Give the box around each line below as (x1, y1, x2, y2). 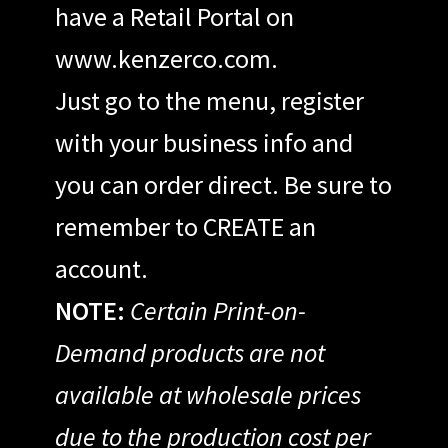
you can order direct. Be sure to (54, 168, 392, 202)
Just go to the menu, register (54, 84, 364, 118)
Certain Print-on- (129, 294, 306, 328)
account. (54, 252, 148, 286)
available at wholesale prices (54, 378, 361, 412)
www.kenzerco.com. (54, 42, 278, 76)
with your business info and (54, 126, 353, 160)
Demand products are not (54, 336, 325, 370)
